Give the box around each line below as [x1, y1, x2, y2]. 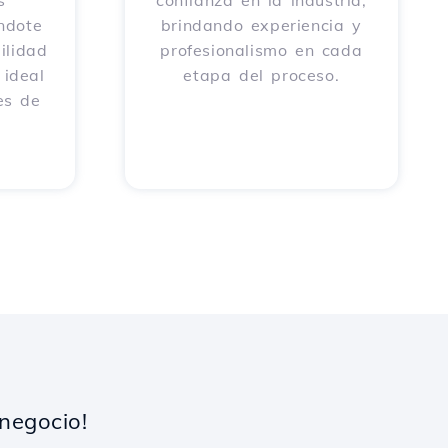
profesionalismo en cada [160, 40, 363, 60]
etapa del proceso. [183, 65, 340, 85]
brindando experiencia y [160, 15, 362, 35]
